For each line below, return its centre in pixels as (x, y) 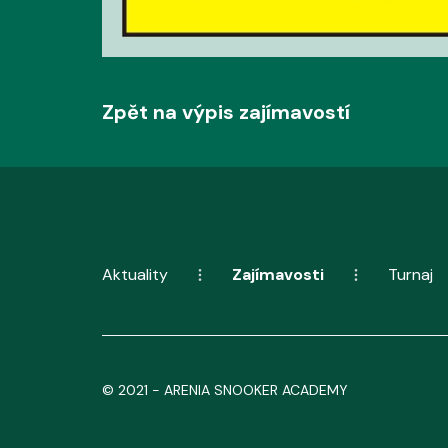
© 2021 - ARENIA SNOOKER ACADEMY (225, 389)
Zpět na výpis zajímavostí (226, 111)
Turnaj (410, 274)
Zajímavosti (278, 274)
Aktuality (135, 274)
